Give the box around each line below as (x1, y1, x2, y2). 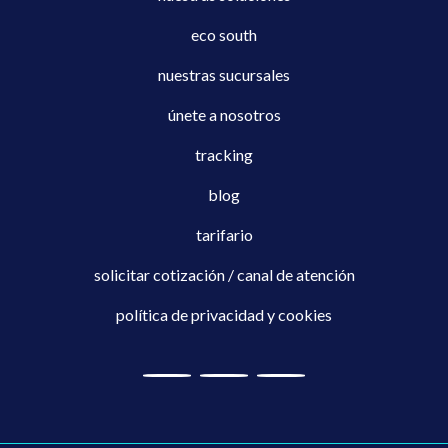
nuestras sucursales (158, 64, 290, 84)
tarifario (195, 224, 253, 244)
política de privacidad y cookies (116, 304, 332, 324)
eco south (191, 24, 257, 44)
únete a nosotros (167, 104, 281, 124)
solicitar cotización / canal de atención (93, 264, 355, 284)
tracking (195, 144, 253, 164)
